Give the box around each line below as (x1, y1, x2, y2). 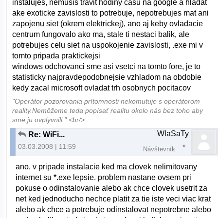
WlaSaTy (157, 129, 189, 138)
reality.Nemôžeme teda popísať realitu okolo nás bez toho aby (12, 107, 203, 115)
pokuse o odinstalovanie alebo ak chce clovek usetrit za (16, 184, 208, 193)
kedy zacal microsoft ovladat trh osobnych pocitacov (12, 84, 191, 92)
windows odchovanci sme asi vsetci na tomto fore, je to (12, 62, 201, 71)
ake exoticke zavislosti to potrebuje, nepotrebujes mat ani (12, 9, 209, 18)
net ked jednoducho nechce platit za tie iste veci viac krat (16, 195, 211, 203)
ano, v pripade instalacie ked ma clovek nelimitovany (16, 163, 198, 171)
